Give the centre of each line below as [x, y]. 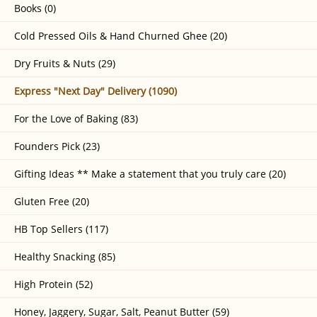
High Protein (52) [53, 284]
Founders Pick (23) [57, 146]
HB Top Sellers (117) [61, 229]
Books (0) [35, 8]
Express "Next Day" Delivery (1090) [96, 91]
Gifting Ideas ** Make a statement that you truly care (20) [150, 174]
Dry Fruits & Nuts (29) [65, 64]
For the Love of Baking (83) [76, 119]
